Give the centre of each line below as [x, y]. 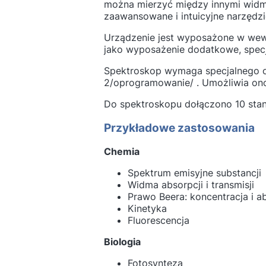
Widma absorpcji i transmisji [191, 185]
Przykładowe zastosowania [179, 128]
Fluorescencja [158, 221]
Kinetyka [147, 209]
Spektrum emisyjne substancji [194, 173]
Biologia [122, 242]
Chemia [121, 152]
